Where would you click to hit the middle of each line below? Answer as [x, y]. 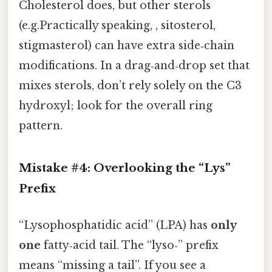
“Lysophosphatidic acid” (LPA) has [115, 225]
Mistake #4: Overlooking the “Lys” [125, 168]
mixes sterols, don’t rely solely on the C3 [130, 85]
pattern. [41, 125]
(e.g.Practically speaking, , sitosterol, [117, 25]
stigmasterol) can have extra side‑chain [127, 45]
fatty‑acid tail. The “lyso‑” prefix [130, 245]
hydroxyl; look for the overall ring [116, 105]
